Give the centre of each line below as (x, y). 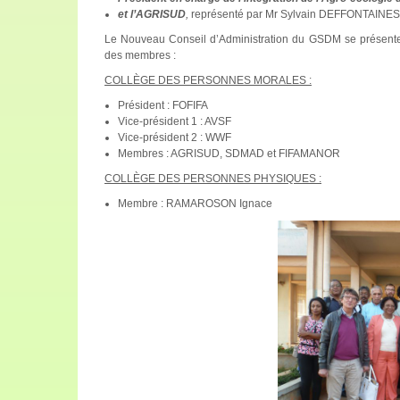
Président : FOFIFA (163, 105)
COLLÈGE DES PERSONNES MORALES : (208, 80)
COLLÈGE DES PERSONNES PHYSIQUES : (213, 178)
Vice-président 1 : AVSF (175, 121)
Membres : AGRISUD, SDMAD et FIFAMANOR (229, 153)
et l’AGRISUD (152, 14)
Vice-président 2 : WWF (175, 137)
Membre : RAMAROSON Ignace (195, 203)
